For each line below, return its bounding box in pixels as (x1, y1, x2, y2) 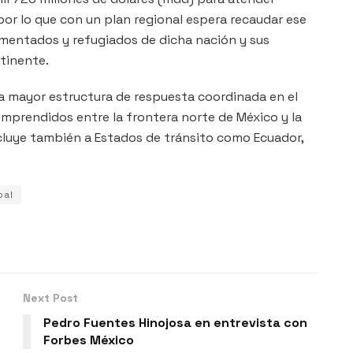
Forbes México (43, 331, 134, 348)
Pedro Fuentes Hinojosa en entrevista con (43, 314, 307, 331)
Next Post (23, 290, 78, 305)
